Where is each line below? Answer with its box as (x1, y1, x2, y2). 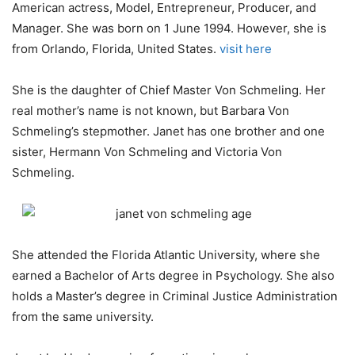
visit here (219, 41, 272, 57)
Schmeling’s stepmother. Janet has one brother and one (12, 124, 325, 139)
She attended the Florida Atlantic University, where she (12, 247, 320, 263)
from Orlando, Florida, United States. (12, 41, 219, 57)
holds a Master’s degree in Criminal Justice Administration (12, 288, 338, 304)
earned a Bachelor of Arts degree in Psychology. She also (12, 268, 334, 284)
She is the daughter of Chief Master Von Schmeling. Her (12, 82, 326, 98)
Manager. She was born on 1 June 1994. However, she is (12, 21, 326, 36)
